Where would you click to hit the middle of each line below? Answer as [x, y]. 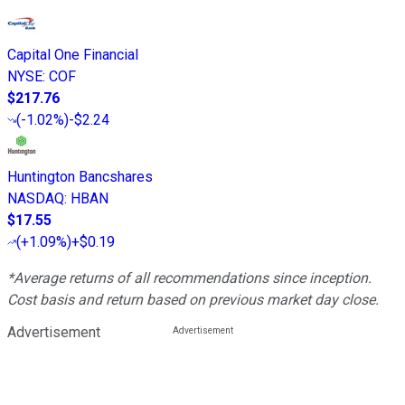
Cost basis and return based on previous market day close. [193, 300]
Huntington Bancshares [80, 177]
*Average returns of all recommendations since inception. [189, 278]
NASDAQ [36, 199]
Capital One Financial [73, 55]
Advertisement [54, 333]
